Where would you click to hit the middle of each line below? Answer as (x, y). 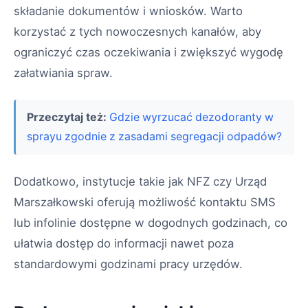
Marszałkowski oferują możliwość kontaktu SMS (145, 202)
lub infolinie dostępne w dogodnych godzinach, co (151, 223)
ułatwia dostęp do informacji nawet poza (124, 244)
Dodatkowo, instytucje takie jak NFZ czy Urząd (140, 182)
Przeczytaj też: (67, 118)
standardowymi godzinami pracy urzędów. (128, 264)
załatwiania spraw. (63, 73)
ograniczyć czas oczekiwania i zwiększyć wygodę (148, 53)
